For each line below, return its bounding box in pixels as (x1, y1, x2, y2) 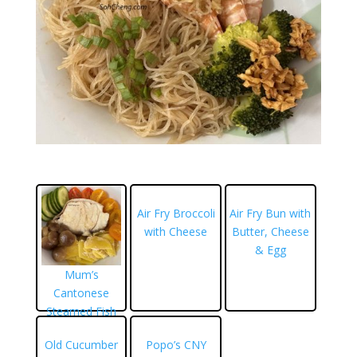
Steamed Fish (46, 303, 117, 319)
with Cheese (144, 223, 208, 239)
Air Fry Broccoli (136, 205, 215, 221)
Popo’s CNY (145, 336, 206, 352)
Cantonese (53, 284, 110, 300)
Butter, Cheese (231, 223, 309, 239)
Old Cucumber (45, 336, 119, 352)
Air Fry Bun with (229, 205, 312, 221)
